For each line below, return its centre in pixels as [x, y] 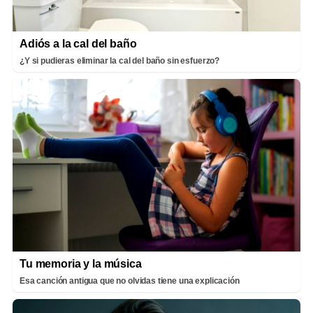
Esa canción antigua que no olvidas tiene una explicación [130, 281]
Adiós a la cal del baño [78, 43]
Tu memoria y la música [81, 263]
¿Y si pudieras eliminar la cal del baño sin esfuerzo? [120, 60]
